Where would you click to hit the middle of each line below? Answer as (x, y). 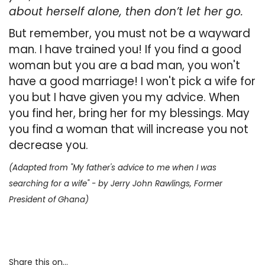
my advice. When (192, 98)
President (28, 200)
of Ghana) (68, 200)
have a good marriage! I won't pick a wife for (132, 82)
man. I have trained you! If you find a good (125, 50)
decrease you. (49, 146)
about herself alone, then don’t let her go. (126, 12)
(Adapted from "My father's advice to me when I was (113, 168)
